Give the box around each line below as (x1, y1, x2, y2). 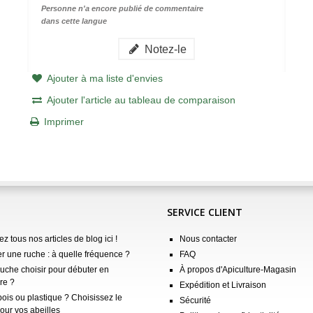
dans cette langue (41, 16, 107, 25)
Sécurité (180, 295, 211, 305)
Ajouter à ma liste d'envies (46, 72, 163, 84)
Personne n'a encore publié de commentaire (41, 3, 203, 13)
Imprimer (43, 115, 84, 127)
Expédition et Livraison (180, 279, 266, 290)
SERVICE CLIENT (167, 205, 242, 219)
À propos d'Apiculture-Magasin (180, 264, 296, 275)
